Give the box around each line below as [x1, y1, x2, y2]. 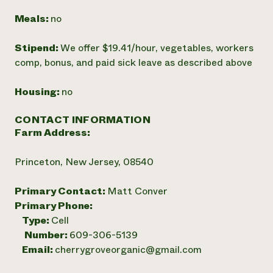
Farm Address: [15, 126, 90, 140]
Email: [15, 243, 55, 257]
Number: [24, 228, 69, 242]
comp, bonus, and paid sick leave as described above [15, 55, 252, 69]
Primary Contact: [15, 184, 107, 198]
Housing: [15, 85, 62, 99]
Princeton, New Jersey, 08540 [15, 155, 154, 169]
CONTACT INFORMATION [15, 113, 151, 127]
